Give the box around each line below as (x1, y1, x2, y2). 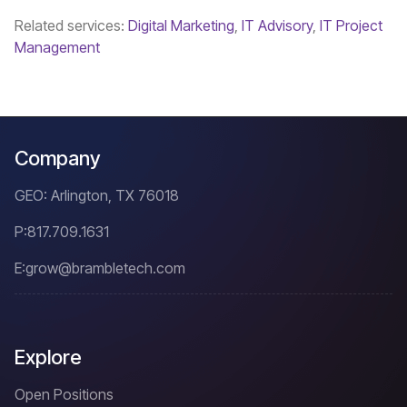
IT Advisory (242, 16, 313, 35)
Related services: (15, 16, 128, 35)
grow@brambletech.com (25, 259, 185, 278)
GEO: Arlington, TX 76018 (15, 186, 183, 205)
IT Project (320, 16, 382, 35)
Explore (15, 345, 82, 370)
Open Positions (15, 385, 114, 404)
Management (15, 38, 100, 57)
